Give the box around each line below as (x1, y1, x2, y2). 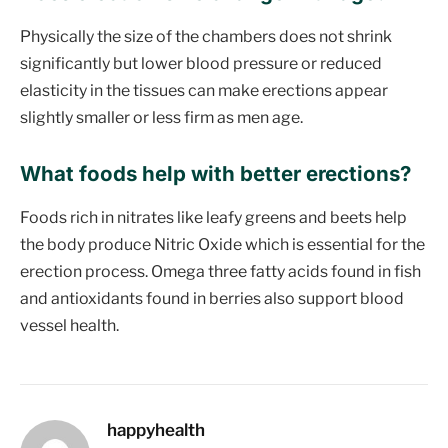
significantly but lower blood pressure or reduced (20, 53, 382, 73)
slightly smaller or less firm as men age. (20, 107, 303, 127)
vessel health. (20, 315, 119, 335)
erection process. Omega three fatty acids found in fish (20, 261, 421, 281)
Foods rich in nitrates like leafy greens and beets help (20, 207, 407, 227)
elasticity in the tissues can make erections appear (20, 80, 388, 100)
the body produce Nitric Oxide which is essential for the (20, 234, 425, 254)
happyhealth (107, 419, 205, 440)
